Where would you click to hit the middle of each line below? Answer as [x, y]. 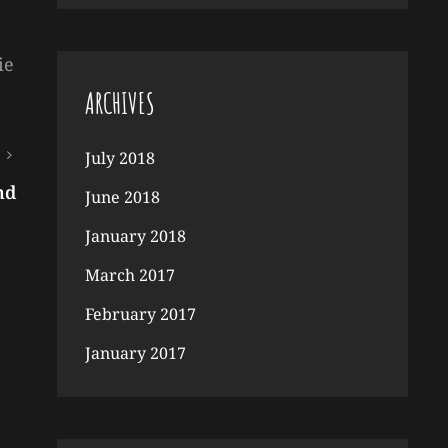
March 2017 [129, 275]
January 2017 [135, 353]
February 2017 [140, 314]
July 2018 [119, 158]
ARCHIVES [119, 103]
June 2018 [122, 197]
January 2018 [135, 236]
